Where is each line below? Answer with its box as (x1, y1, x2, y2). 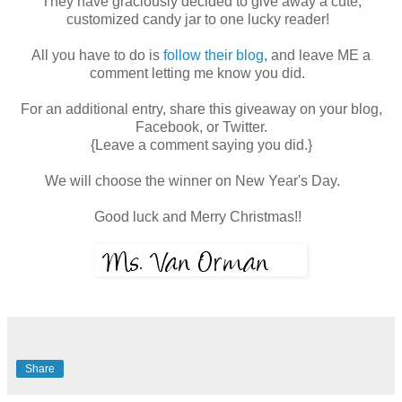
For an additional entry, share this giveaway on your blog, (20, 101, 382, 118)
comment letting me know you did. (90, 66, 312, 82)
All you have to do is (31, 48, 163, 64)
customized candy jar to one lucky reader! (66, 12, 336, 28)
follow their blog (163, 48, 264, 64)
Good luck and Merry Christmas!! (93, 209, 309, 225)
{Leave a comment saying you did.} (90, 137, 312, 153)
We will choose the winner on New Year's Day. (44, 173, 358, 189)
